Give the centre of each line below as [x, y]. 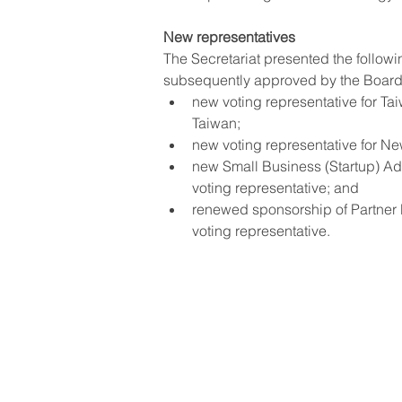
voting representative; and [275, 188]
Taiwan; [216, 123]
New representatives [229, 37]
